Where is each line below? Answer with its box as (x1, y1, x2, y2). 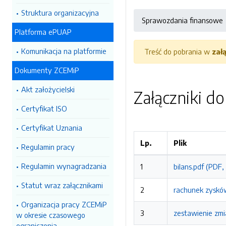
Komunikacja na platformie (21, 46, 106, 55)
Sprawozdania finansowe (142, 16, 223, 25)
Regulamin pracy (21, 142, 75, 151)
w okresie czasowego (16, 210, 85, 219)
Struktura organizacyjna (21, 8, 99, 17)
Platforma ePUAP (15, 27, 72, 36)
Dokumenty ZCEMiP (15, 66, 79, 75)
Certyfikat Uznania (21, 123, 82, 132)
